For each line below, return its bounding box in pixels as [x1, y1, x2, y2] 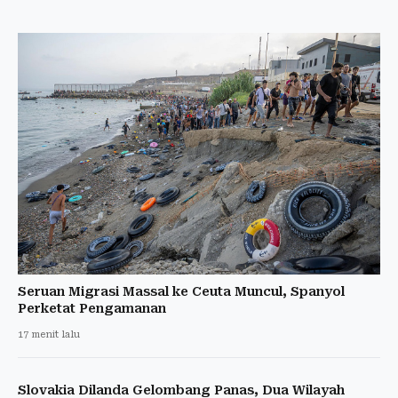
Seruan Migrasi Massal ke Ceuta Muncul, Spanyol [18, 283, 345, 298]
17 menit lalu [18, 328, 80, 340]
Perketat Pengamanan [18, 300, 166, 315]
